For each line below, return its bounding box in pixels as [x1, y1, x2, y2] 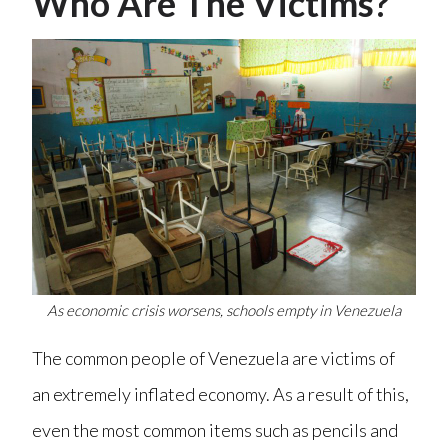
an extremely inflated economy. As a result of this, [32, 382, 410, 405]
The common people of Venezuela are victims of [32, 346, 396, 369]
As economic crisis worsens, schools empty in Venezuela [47, 300, 401, 319]
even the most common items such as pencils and [32, 418, 399, 441]
